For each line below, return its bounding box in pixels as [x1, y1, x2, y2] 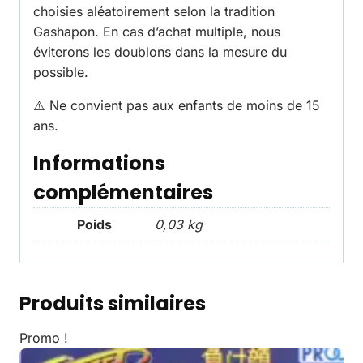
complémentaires [33, 179, 213, 207]
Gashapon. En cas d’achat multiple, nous [33, 23, 280, 41]
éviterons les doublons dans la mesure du [33, 44, 287, 61]
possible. [33, 64, 88, 81]
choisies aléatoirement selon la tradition [33, 3, 275, 20]
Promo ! [19, 330, 68, 347]
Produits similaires [19, 290, 206, 318]
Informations [33, 150, 165, 177]
